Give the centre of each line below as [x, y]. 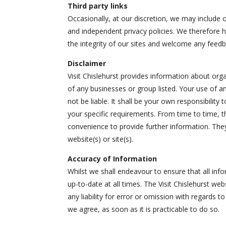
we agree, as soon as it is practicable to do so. [144, 209]
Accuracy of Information [112, 158]
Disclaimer [87, 63]
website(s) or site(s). [101, 139]
